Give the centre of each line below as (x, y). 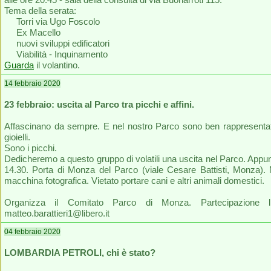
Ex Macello (32, 32)
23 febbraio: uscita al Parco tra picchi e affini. (99, 104)
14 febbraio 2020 (32, 83)
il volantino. (57, 65)
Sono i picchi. (31, 148)
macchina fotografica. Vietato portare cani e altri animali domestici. (134, 181)
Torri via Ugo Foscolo (52, 21)
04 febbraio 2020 (32, 232)
